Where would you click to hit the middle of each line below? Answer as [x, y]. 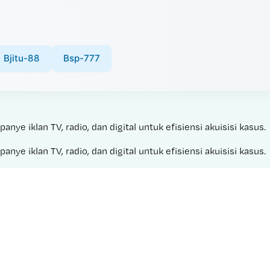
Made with [116, 254]
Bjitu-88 [22, 58]
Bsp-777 [81, 58]
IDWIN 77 [159, 254]
